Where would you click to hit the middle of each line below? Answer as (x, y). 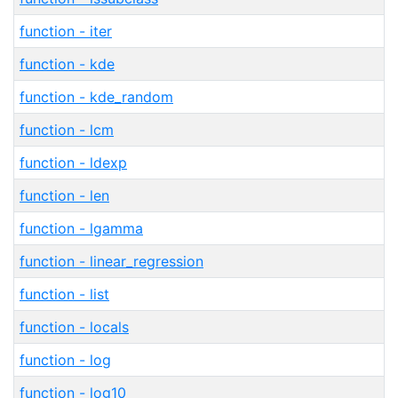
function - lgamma (81, 228)
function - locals (74, 327)
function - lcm (67, 130)
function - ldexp (73, 163)
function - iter (66, 31)
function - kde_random (96, 97)
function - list (64, 294)
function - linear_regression (111, 261)
